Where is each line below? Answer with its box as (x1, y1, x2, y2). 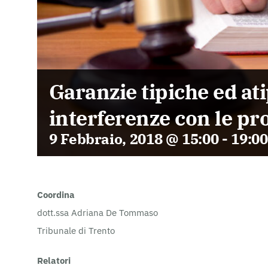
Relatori (37, 254, 71, 266)
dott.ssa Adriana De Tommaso (37, 206, 158, 218)
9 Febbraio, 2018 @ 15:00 (49, 129, 219, 148)
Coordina (37, 188, 75, 200)
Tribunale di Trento (37, 224, 115, 236)
